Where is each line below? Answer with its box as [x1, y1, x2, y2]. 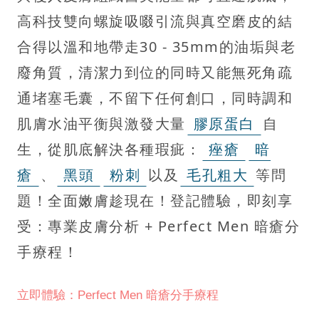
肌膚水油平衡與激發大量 [17, 113, 186, 133]
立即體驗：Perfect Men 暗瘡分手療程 [17, 288, 219, 302]
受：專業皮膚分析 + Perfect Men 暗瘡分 [17, 216, 300, 236]
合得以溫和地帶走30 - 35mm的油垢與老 [17, 36, 296, 56]
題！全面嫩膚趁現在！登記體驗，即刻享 [17, 190, 293, 210]
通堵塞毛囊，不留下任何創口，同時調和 [17, 88, 293, 108]
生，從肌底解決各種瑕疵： [17, 139, 201, 159]
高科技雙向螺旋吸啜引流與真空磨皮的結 [17, 11, 293, 31]
